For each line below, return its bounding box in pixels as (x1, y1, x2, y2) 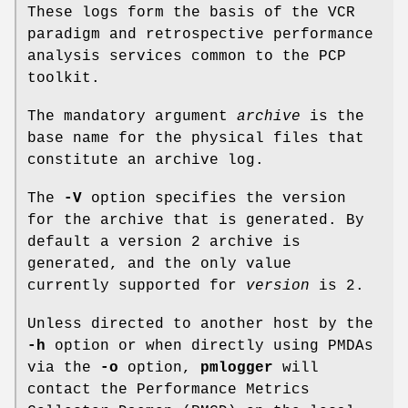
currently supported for (27, 277, 246, 294)
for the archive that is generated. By (27, 211, 364, 229)
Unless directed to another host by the (27, 315, 373, 332)
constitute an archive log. (27, 151, 264, 168)
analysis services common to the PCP (27, 47, 346, 65)
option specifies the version (82, 189, 346, 207)
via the (27, 359, 100, 376)
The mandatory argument (27, 107, 237, 125)
